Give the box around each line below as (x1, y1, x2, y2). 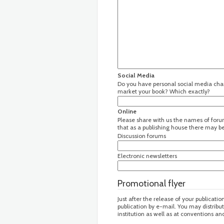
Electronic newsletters (117, 152, 177, 159)
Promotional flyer (117, 178, 185, 189)
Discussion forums (117, 132, 166, 139)
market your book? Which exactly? (117, 87, 210, 95)
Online (117, 107, 136, 115)
